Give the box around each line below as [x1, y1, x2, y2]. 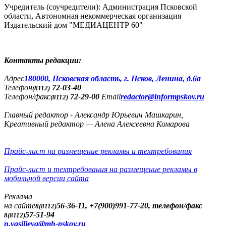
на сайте [4, 201, 35, 210]
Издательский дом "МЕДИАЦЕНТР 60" [4, 21, 143, 30]
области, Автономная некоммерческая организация [4, 12, 181, 21]
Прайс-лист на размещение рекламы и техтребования [4, 147, 192, 156]
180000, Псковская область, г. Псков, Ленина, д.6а [24, 74, 201, 83]
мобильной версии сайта [4, 174, 89, 183]
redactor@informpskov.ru [121, 92, 204, 101]
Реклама [4, 192, 32, 201]
